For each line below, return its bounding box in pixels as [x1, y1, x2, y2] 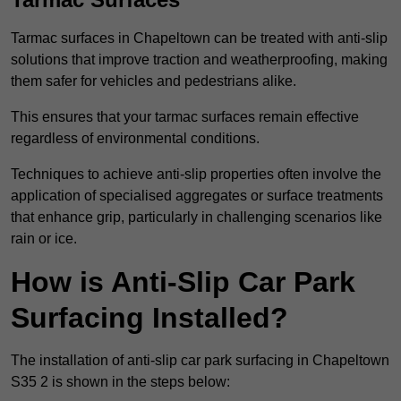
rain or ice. [11, 231, 77, 247]
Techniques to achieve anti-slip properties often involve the [11, 166, 381, 183]
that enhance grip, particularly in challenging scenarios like [11, 209, 382, 226]
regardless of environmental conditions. [11, 131, 260, 147]
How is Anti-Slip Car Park [11, 266, 355, 299]
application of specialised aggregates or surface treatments [11, 188, 383, 204]
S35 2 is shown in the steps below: [11, 374, 230, 390]
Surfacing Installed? [11, 302, 288, 335]
